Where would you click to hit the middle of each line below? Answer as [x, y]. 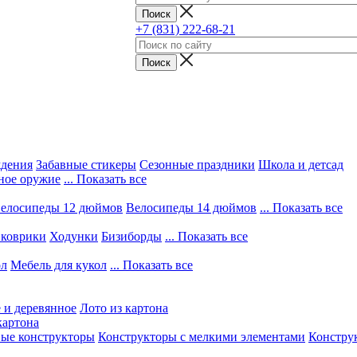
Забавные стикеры [86, 165]
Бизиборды [131, 236]
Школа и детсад [301, 165]
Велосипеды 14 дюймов [191, 208]
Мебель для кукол [59, 265]
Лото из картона [124, 308]
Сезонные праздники [197, 165]
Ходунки [74, 236]
